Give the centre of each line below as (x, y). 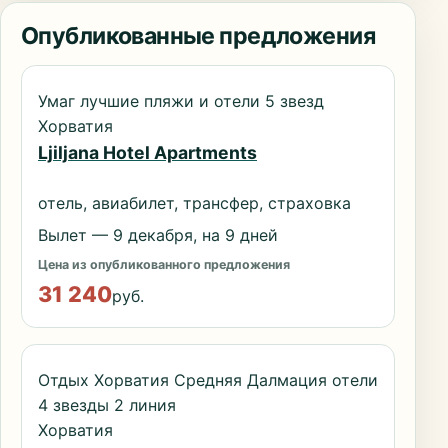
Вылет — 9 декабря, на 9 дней (158, 234)
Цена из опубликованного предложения (164, 264)
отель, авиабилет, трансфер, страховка (194, 202)
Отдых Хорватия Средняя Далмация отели (208, 380)
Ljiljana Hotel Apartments (147, 152)
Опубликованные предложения (198, 36)
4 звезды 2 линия (107, 405)
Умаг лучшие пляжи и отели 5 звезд (181, 101)
